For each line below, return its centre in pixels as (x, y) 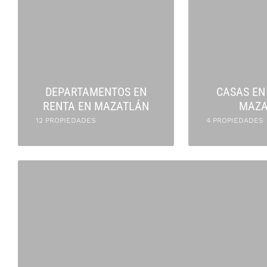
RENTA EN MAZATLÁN (96, 106)
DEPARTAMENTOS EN (96, 92)
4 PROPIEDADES (235, 120)
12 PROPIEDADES (66, 120)
